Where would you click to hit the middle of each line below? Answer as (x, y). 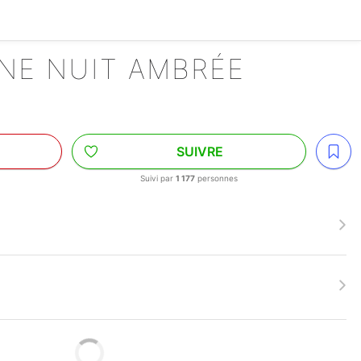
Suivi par (158, 178)
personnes (217, 178)
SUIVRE (199, 151)
